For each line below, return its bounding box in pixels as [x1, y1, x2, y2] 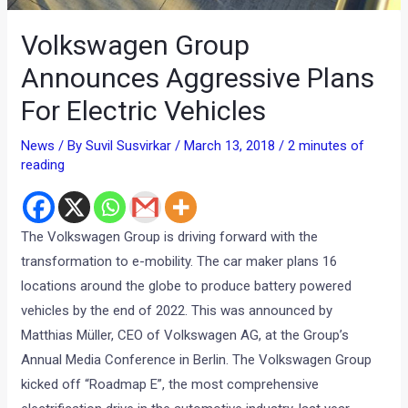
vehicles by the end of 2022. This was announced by [21, 302, 333, 320]
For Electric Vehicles [21, 95, 267, 127]
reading [21, 157, 66, 174]
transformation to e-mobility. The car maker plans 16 [21, 253, 338, 270]
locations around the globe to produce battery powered [21, 278, 352, 295]
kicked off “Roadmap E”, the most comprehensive [21, 376, 320, 393]
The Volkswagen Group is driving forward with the [21, 229, 319, 246]
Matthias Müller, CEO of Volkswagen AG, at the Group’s [21, 327, 350, 344]
